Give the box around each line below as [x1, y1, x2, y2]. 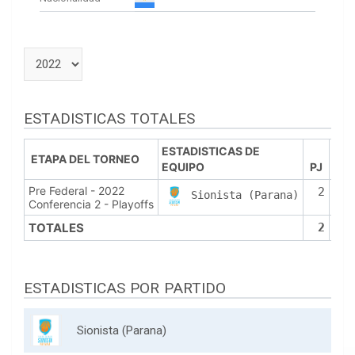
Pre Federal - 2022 [29, 184, 124, 198]
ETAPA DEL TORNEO [31, 152, 139, 166]
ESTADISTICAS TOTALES [24, 109, 195, 128]
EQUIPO [162, 160, 204, 174]
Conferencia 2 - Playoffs [29, 197, 154, 212]
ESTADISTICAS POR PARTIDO [24, 279, 226, 298]
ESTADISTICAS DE [162, 144, 260, 158]
